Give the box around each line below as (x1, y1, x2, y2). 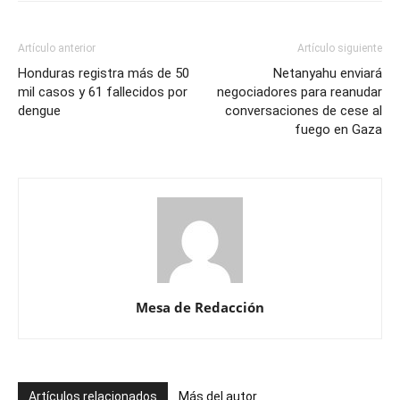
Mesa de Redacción (136, 297, 264, 316)
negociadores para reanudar (217, 83, 382, 100)
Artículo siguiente (297, 41, 382, 54)
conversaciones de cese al (225, 102, 382, 119)
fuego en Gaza (295, 121, 382, 137)
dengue (18, 102, 61, 119)
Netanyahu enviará (273, 64, 382, 81)
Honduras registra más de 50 (18, 64, 189, 81)
